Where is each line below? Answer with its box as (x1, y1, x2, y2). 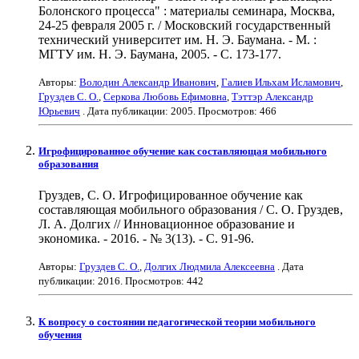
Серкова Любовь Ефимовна (103, 91, 227, 103)
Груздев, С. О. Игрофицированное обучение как (38, 188, 303, 203)
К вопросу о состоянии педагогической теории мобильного (38, 315, 316, 328)
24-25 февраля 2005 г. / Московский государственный (38, 18, 331, 33)
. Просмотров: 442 (120, 275, 204, 288)
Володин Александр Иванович (79, 76, 216, 89)
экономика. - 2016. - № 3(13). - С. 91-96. (38, 232, 254, 246)
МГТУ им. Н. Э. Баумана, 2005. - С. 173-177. (38, 47, 281, 62)
